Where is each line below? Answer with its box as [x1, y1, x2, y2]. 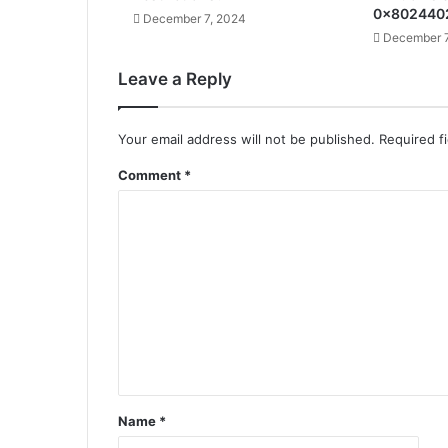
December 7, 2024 [143, 11, 246, 27]
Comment [118, 167, 184, 184]
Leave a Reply [118, 69, 232, 90]
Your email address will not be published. [118, 131, 375, 148]
